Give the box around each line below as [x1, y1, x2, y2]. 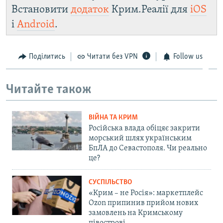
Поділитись [28, 53, 65, 61]
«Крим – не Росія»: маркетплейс [89, 189, 203, 198]
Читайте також [6, 83, 92, 97]
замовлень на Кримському [89, 209, 183, 218]
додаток [71, 4, 109, 15]
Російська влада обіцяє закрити [89, 124, 200, 133]
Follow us [173, 53, 203, 61]
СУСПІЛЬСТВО [89, 179, 132, 187]
